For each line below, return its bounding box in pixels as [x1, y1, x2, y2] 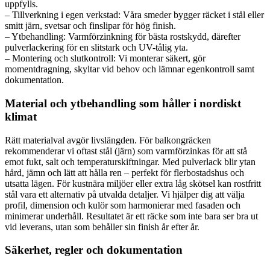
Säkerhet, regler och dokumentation [5, 243, 183, 257]
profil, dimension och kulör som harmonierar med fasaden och [5, 199, 240, 210]
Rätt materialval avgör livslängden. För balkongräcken [5, 134, 211, 145]
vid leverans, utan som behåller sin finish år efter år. [5, 221, 199, 232]
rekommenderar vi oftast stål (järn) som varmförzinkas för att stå [5, 145, 247, 156]
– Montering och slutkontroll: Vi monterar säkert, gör [5, 53, 206, 64]
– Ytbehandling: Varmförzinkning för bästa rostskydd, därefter [5, 31, 240, 42]
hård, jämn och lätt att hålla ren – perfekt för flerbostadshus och [5, 167, 244, 178]
